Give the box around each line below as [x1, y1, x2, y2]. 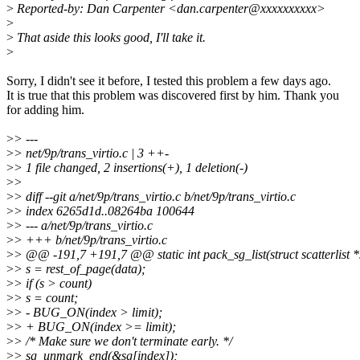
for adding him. [6, 103, 84, 117]
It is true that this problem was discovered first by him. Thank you [6, 88, 339, 103]
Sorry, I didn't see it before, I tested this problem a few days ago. [6, 74, 331, 88]
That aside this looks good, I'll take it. [14, 31, 206, 45]
